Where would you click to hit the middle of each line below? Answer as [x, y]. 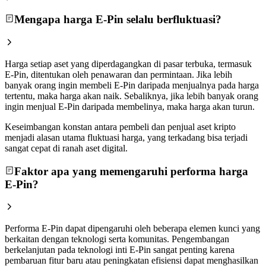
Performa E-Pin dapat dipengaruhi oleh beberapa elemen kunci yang [132, 229]
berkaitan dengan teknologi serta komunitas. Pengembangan [117, 239]
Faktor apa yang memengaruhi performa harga [131, 171]
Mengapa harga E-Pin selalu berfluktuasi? [118, 20]
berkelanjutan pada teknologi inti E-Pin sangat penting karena [120, 250]
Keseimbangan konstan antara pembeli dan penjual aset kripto [120, 126]
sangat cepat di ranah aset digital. [66, 148]
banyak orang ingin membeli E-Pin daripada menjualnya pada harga [132, 85]
